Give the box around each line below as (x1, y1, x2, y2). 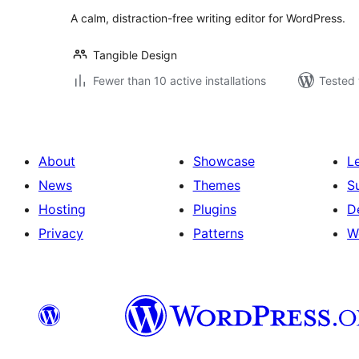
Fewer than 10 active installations (93, 74, 266, 87)
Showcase (192, 153, 255, 169)
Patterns (192, 225, 244, 241)
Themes (192, 177, 240, 193)
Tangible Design (93, 48, 177, 62)
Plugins (192, 201, 236, 217)
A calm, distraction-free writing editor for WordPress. (71, 11, 345, 25)
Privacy (38, 225, 83, 241)
